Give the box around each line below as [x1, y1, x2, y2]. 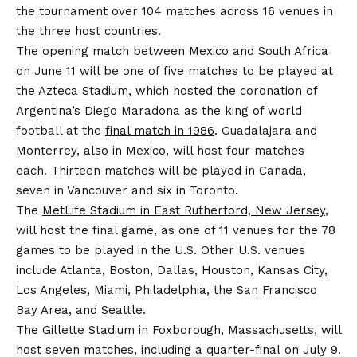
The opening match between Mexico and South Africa [16, 43, 328, 58]
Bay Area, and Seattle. [16, 302, 146, 317]
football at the [16, 123, 105, 138]
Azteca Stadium [38, 83, 128, 98]
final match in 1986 [105, 123, 214, 138]
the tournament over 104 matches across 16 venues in [16, 3, 333, 18]
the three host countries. [16, 23, 161, 38]
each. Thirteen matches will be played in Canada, [16, 163, 306, 178]
